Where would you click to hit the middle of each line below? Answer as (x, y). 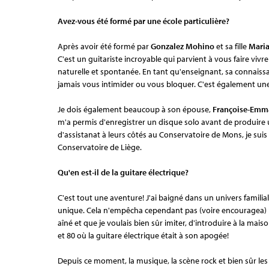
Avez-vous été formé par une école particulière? (144, 21)
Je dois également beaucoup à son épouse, (135, 109)
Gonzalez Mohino (183, 46)
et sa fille (232, 46)
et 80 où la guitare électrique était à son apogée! (143, 235)
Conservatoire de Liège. (100, 147)
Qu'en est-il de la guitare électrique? (123, 172)
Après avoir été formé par (104, 46)
